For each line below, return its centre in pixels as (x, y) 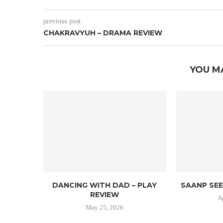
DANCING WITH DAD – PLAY (105, 185)
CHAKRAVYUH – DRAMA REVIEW (103, 33)
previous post (62, 21)
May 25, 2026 (105, 208)
